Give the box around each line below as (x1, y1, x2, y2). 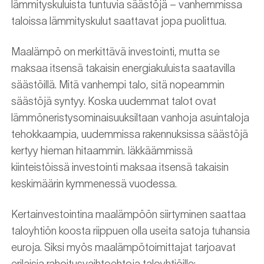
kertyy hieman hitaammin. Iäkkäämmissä (11, 145, 193, 157)
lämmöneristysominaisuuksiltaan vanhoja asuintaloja (11, 112, 249, 124)
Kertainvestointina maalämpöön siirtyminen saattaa (11, 209, 246, 220)
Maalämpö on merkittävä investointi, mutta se (11, 46, 220, 58)
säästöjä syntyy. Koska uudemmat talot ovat (11, 95, 216, 107)
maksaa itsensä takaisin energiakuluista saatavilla (11, 62, 235, 74)
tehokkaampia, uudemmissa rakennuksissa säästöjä (11, 128, 248, 140)
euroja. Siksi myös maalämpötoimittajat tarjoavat (11, 242, 236, 253)
